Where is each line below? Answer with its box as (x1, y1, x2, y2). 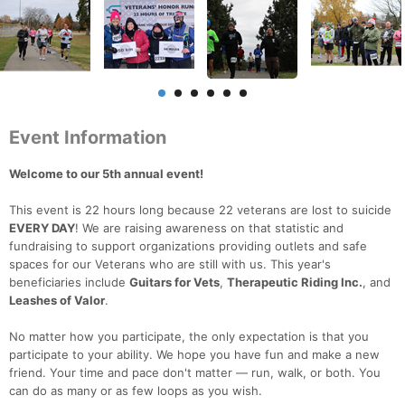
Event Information (9, 127, 166, 149)
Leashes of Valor (9, 293, 105, 308)
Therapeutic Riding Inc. (227, 275, 363, 290)
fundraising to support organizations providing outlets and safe (9, 239, 367, 254)
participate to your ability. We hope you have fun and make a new (9, 347, 380, 363)
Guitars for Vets (129, 275, 220, 290)
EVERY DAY (9, 221, 75, 236)
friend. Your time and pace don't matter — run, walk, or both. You (9, 365, 381, 381)
